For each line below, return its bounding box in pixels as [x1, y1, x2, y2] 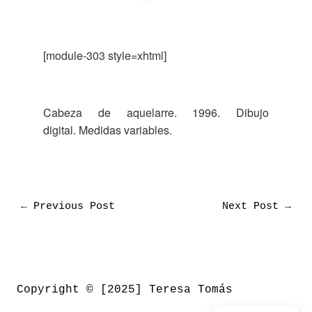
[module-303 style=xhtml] [43, 47, 167, 64]
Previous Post [26, 201, 115, 212]
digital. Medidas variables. [43, 122, 173, 139]
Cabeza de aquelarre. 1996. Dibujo [43, 104, 269, 121]
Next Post [222, 201, 286, 212]
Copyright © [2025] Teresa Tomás [17, 283, 233, 296]
